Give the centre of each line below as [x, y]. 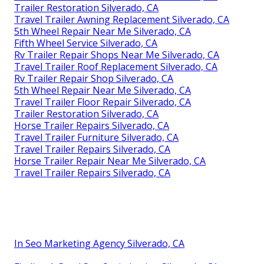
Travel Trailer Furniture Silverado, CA [96, 137]
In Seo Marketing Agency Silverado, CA [99, 243]
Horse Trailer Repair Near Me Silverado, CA [110, 161]
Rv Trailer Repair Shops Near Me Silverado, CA [117, 55]
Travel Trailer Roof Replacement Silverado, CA [116, 66]
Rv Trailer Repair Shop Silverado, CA [94, 78]
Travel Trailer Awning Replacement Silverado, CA [122, 19]
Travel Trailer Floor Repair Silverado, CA [103, 102]
